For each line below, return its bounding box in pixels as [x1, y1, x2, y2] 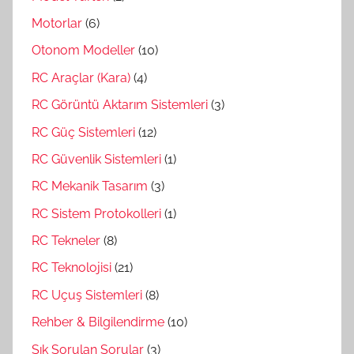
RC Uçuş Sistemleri [32, 287, 142, 303]
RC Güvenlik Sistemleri [32, 151, 161, 167]
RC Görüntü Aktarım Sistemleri [32, 97, 208, 113]
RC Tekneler [32, 233, 100, 249]
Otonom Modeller [32, 43, 135, 58]
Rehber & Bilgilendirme [32, 314, 164, 330]
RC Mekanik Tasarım [32, 179, 148, 194]
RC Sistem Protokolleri [32, 205, 161, 221]
